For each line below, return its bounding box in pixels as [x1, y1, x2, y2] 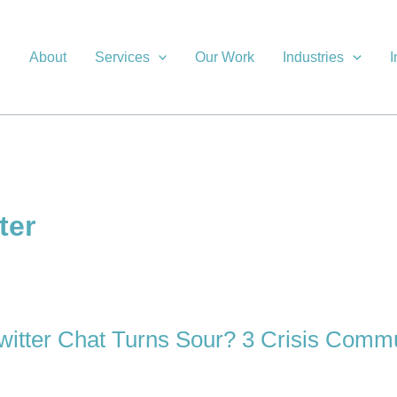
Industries [283, 49, 345, 65]
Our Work [195, 49, 255, 65]
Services [94, 49, 150, 65]
